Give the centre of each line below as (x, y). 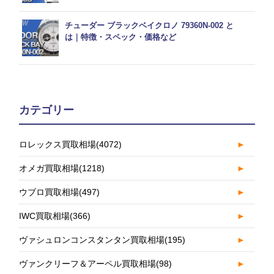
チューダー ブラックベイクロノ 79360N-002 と (150, 26)
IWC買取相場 (45, 216)
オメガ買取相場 (49, 168)
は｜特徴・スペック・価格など (121, 37)
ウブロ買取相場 (49, 192)
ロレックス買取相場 (58, 145)
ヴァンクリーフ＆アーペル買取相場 (88, 264)
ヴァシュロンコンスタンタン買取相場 (92, 240)
